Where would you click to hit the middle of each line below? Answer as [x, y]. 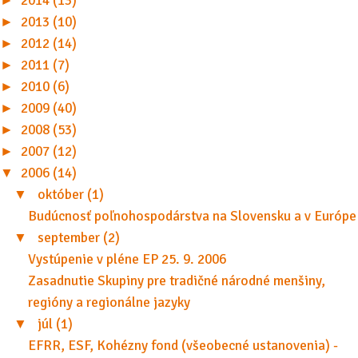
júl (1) [55, 324]
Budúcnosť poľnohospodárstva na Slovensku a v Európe [192, 217]
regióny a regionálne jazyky [109, 303]
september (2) [78, 238]
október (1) [70, 195]
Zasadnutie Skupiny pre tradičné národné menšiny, [176, 281]
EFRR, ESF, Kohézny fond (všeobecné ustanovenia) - [183, 346]
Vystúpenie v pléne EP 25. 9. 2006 [127, 260]
